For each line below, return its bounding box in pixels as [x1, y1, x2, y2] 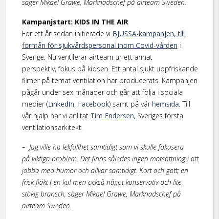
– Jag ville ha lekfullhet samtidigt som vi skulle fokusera [22, 142, 184, 152]
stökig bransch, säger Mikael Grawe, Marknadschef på [22, 189, 181, 198]
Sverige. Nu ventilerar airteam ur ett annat [22, 52, 153, 62]
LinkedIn [48, 99, 74, 109]
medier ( [22, 99, 48, 109]
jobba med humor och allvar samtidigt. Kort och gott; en [22, 166, 188, 175]
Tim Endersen [90, 111, 134, 120]
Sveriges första [135, 111, 183, 120]
